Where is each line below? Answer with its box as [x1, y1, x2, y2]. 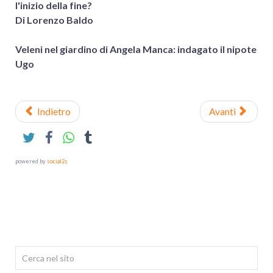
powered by [15, 158, 47, 165]
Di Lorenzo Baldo [15, 14, 93, 26]
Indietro [37, 105, 71, 117]
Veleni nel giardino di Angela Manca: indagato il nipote [15, 43, 257, 55]
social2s [47, 158, 68, 165]
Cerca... [15, 247, 46, 259]
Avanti [209, 105, 236, 117]
